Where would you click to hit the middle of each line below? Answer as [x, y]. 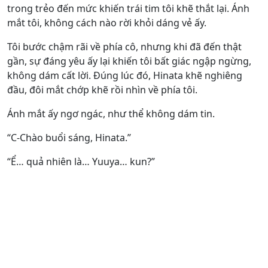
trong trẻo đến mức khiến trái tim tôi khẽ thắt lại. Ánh [128, 8]
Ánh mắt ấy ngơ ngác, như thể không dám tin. [111, 114]
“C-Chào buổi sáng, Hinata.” [69, 138]
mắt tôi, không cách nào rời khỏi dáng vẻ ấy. [107, 23]
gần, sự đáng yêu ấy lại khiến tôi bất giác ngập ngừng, [129, 61]
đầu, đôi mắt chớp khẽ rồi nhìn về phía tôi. [102, 90]
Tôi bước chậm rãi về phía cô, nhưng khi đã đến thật [124, 47]
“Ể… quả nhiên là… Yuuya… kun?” [81, 162]
